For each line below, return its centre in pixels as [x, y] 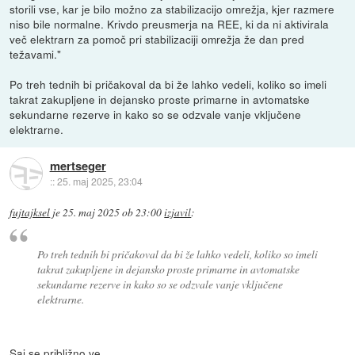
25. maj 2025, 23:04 [99, 181]
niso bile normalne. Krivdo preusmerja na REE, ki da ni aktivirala [170, 24]
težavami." [36, 54]
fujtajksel [30, 213]
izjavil [178, 213]
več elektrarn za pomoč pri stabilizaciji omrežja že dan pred [157, 39]
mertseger [78, 165]
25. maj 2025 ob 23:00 [113, 213]
